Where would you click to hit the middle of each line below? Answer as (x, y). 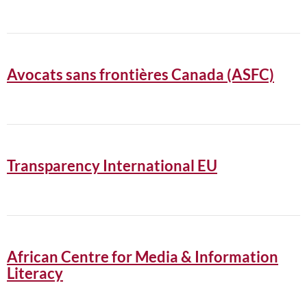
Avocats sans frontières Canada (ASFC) (140, 74)
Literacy (35, 273)
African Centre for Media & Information (143, 257)
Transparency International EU (112, 165)
